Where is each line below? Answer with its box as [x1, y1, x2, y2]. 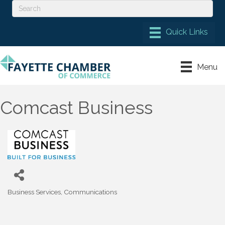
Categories [7, 194, 42, 202]
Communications [64, 187, 117, 196]
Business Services [8, 187, 61, 196]
